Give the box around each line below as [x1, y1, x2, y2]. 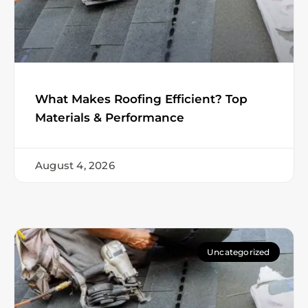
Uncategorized [207, 246, 270, 257]
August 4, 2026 [35, 158, 115, 172]
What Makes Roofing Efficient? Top [35, 91, 247, 106]
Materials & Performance [35, 110, 184, 124]
